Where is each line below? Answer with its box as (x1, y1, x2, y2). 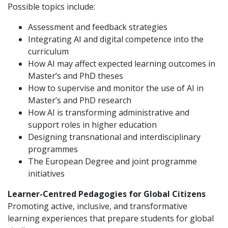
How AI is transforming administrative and (28, 106, 189, 118)
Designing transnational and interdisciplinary (28, 131, 201, 142)
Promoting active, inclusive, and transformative (8, 200, 187, 212)
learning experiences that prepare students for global (8, 212, 214, 224)
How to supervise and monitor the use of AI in (28, 82, 204, 94)
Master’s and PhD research (28, 94, 131, 106)
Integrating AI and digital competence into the (28, 33, 204, 45)
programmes (28, 143, 78, 155)
